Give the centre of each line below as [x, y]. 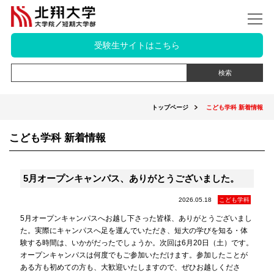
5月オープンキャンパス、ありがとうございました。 [131, 178]
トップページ [170, 107]
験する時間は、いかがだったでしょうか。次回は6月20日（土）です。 [136, 243]
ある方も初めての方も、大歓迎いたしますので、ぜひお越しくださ [130, 267]
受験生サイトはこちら [137, 45]
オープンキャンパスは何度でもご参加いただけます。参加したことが [134, 255]
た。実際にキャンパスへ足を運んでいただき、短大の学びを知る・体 [134, 231]
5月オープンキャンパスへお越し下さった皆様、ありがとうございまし [136, 218]
